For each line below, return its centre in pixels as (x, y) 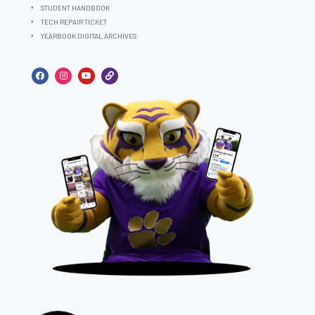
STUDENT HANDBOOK (75, 8)
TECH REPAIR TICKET (73, 22)
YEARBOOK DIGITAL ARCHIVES (88, 36)
